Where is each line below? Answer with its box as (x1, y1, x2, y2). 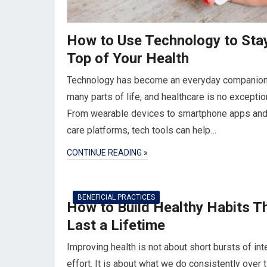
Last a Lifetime (67, 217, 165, 234)
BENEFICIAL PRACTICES (77, 193, 155, 201)
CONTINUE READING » (67, 148, 148, 157)
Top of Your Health (67, 50, 189, 67)
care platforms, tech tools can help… (67, 125, 216, 136)
